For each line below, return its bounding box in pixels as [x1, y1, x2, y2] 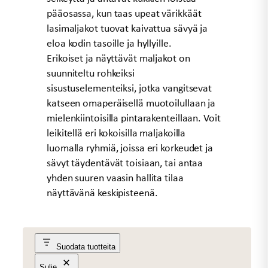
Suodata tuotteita [56, 242, 115, 252]
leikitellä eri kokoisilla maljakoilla [47, 126, 186, 141]
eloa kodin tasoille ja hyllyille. [47, 36, 172, 51]
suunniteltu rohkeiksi [47, 66, 135, 81]
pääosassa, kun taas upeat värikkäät [47, 6, 202, 21]
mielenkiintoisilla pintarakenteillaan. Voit [47, 111, 221, 126]
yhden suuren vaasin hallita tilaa [47, 170, 184, 185]
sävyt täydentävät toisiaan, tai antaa [47, 156, 203, 170]
